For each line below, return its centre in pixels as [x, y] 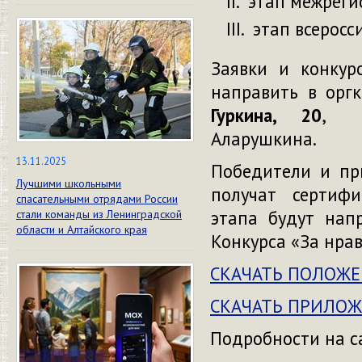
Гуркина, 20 [266, 115]
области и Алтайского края [82, 229]
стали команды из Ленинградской [99, 214]
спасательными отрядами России [97, 199]
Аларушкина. [264, 138]
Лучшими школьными [69, 183]
